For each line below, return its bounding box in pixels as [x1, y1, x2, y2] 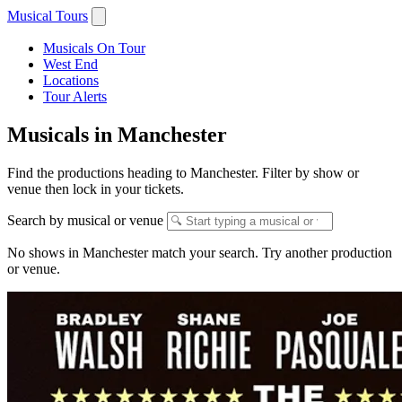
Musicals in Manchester [7, 122, 227, 146]
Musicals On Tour [43, 40, 145, 56]
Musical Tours [7, 8, 88, 23]
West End [43, 57, 98, 72]
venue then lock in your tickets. [7, 180, 184, 197]
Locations [43, 73, 99, 88]
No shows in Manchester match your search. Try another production [7, 244, 392, 260]
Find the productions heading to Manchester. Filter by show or [7, 164, 359, 180]
